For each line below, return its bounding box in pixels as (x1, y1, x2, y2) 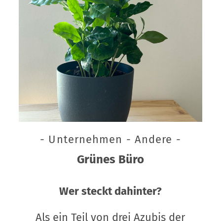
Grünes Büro (76, 152, 144, 166)
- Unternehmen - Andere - (40, 132, 181, 146)
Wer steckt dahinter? (59, 184, 162, 198)
